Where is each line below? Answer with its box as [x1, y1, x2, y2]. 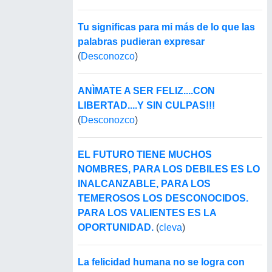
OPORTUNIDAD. [78, 222, 154, 233]
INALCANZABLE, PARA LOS [78, 178, 211, 189]
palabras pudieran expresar [78, 36, 205, 47]
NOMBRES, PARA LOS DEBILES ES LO [78, 164, 260, 175]
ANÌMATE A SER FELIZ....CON [78, 86, 215, 97]
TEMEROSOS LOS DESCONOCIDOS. [78, 193, 248, 204]
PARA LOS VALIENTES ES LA [78, 208, 216, 219]
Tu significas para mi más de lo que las [78, 22, 255, 33]
